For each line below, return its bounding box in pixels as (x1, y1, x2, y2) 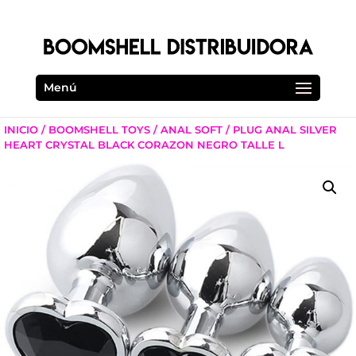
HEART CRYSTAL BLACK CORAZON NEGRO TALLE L (4, 137, 284, 151)
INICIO (4, 122, 38, 136)
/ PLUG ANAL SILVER (222, 122, 337, 136)
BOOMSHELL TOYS (48, 122, 150, 136)
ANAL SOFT (161, 122, 222, 136)
